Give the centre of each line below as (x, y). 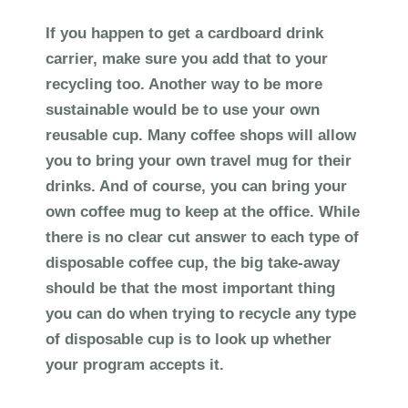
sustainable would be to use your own (183, 110)
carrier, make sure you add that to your (187, 59)
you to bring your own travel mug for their (199, 161)
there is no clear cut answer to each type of (202, 237)
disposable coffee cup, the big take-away (193, 263)
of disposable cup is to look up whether (189, 339)
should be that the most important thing (190, 288)
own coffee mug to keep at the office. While (203, 212)
